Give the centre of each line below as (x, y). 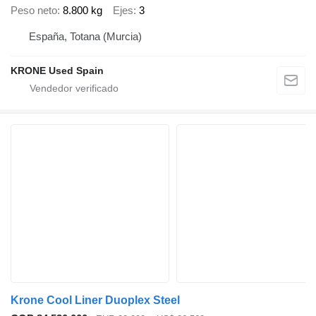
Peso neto (34, 10)
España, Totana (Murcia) (85, 37)
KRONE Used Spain (57, 71)
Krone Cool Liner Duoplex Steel (95, 300)
